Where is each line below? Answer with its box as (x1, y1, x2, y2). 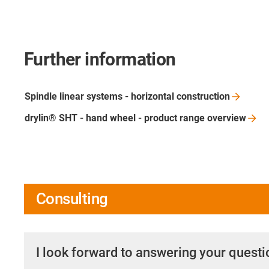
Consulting (36, 189, 108, 208)
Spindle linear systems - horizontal (25, 90, 177, 102)
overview (207, 112, 246, 124)
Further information (24, 48, 176, 70)
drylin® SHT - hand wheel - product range (25, 112, 207, 124)
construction (177, 90, 230, 102)
